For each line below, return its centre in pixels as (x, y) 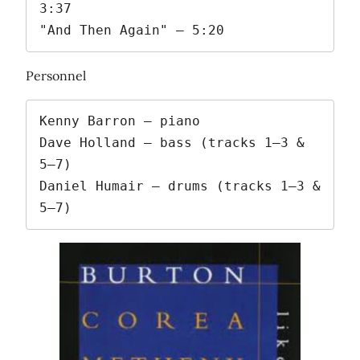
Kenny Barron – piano (120, 121)
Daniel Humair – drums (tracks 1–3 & (180, 186)
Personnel (56, 75)
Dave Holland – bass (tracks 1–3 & (172, 143)
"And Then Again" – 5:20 (132, 30)
